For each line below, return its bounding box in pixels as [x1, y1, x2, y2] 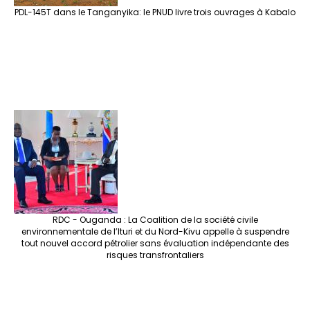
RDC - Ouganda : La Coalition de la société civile [52, 214, 258, 226]
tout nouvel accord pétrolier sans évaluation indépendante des [21, 237, 289, 250]
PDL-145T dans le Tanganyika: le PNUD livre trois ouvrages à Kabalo [15, 6, 295, 19]
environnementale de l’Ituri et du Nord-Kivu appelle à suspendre [21, 226, 289, 238]
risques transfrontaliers [106, 249, 204, 262]
